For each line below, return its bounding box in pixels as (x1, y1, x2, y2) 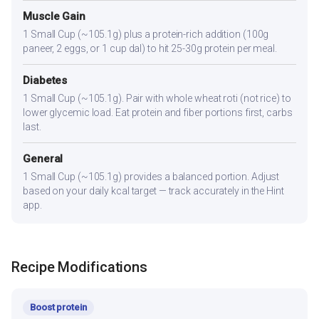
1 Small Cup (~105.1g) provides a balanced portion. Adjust (23, 171, 280, 183)
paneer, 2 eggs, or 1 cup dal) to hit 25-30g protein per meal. (23, 43, 277, 55)
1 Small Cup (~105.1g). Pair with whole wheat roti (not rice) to (23, 93, 291, 105)
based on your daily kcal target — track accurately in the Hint (23, 185, 284, 197)
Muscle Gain (23, 10, 85, 23)
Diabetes (23, 74, 68, 88)
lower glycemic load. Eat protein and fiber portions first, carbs (23, 107, 293, 119)
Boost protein (30, 301, 87, 313)
